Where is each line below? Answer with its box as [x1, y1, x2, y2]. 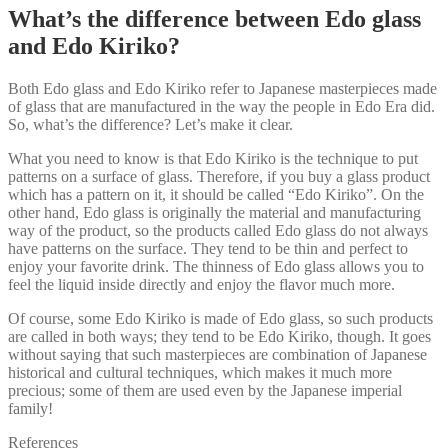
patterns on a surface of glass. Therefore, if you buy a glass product [8, 167, 430, 185]
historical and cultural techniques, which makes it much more [8, 363, 392, 381]
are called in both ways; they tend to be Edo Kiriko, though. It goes [8, 327, 431, 345]
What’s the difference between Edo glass [8, 5, 421, 32]
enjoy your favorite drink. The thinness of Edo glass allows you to [8, 257, 424, 275]
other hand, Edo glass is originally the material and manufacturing [8, 203, 421, 221]
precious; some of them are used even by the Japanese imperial [8, 381, 402, 399]
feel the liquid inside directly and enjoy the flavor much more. [8, 275, 395, 293]
